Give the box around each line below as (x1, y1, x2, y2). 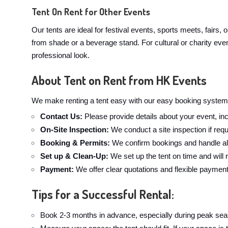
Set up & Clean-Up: (40, 152, 110, 160)
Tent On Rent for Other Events (32, 6, 150, 17)
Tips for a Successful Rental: (32, 186, 174, 202)
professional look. (32, 51, 90, 60)
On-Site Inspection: (40, 126, 109, 134)
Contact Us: (40, 112, 82, 121)
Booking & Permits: (40, 139, 110, 147)
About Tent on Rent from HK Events (32, 72, 207, 88)
